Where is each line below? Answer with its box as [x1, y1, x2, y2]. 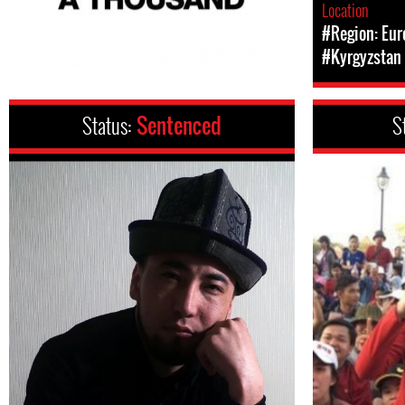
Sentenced [137, 110, 221, 141]
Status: [82, 110, 137, 141]
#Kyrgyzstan [322, 45, 401, 69]
